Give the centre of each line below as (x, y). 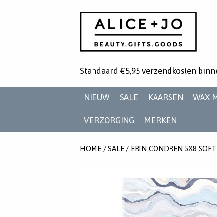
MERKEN (161, 120)
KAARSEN (165, 98)
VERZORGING (109, 120)
